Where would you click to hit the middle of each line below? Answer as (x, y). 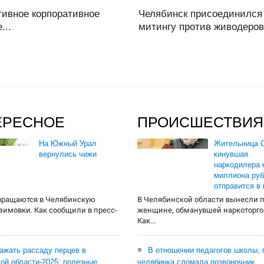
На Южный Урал (68, 143)
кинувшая (231, 154)
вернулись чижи (68, 154)
